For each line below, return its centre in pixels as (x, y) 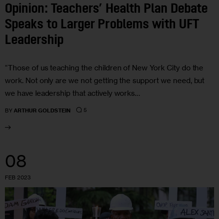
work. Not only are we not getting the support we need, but (105, 81)
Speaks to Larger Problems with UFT (102, 25)
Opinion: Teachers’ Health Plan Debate (106, 9)
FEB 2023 (18, 177)
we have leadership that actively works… (73, 93)
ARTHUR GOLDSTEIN (42, 110)
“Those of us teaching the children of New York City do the (104, 68)
